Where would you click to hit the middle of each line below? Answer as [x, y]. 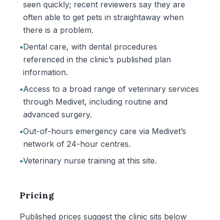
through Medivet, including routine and [95, 102]
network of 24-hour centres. [77, 144]
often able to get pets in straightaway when [103, 17]
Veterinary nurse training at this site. [90, 161]
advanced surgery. [57, 114]
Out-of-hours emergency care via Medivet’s [105, 131]
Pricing [37, 195]
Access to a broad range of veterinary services [111, 89]
